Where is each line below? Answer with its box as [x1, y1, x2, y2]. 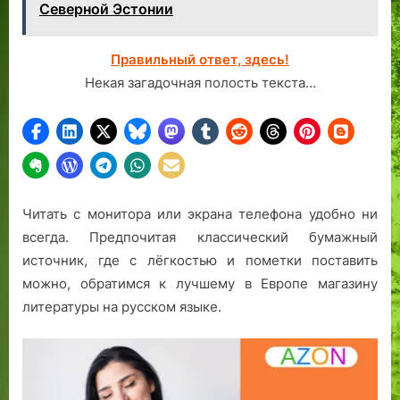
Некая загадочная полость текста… [84, 73, 316, 91]
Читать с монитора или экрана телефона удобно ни [22, 204, 378, 222]
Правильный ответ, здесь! [111, 50, 289, 68]
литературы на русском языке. [22, 297, 221, 315]
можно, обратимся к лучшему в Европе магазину [22, 274, 378, 292]
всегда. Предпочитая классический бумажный [22, 228, 378, 246]
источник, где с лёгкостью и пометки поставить [22, 251, 378, 269]
